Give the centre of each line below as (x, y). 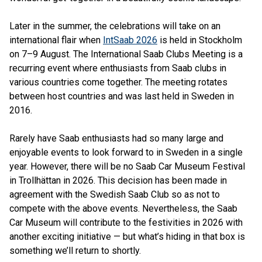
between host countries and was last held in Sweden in (122, 96)
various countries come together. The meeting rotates (118, 82)
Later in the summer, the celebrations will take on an (115, 26)
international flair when (56, 40)
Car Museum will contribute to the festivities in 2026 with (126, 223)
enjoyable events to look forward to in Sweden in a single (126, 152)
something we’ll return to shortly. (75, 251)
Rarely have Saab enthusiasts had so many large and (116, 138)
